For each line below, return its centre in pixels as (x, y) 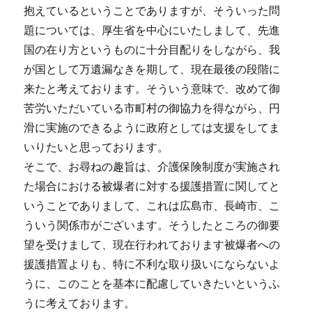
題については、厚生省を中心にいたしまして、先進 (152, 30)
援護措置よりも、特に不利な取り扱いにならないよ (152, 264)
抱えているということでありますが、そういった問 (152, 11)
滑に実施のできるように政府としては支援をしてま (152, 128)
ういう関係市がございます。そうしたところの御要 (152, 225)
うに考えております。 (80, 303)
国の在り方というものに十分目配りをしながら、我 (152, 50)
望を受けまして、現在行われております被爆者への (152, 245)
